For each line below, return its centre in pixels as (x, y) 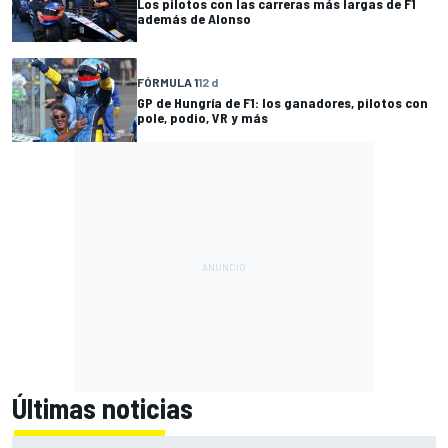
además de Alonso (194, 18)
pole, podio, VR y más (202, 117)
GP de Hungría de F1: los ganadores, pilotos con (282, 102)
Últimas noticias (102, 407)
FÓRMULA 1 (167, 81)
